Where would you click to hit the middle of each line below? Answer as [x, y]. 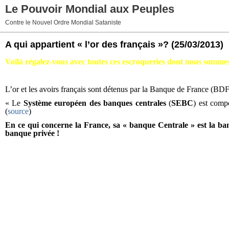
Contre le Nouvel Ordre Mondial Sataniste [63, 22]
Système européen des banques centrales [95, 103]
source [18, 111]
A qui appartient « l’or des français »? [87, 44]
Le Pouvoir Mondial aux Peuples [90, 9]
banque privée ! [33, 133]
